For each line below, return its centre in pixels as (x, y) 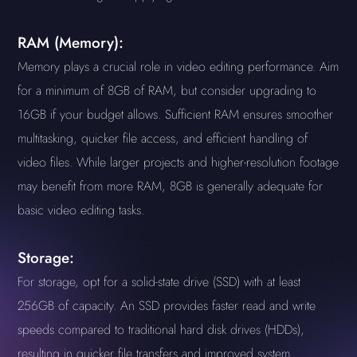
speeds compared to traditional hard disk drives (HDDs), (161, 330)
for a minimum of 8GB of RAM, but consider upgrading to (167, 90)
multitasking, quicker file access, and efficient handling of (163, 138)
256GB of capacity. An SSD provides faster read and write (167, 306)
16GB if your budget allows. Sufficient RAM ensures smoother (176, 114)
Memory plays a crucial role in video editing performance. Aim (178, 67)
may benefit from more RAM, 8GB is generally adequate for (171, 186)
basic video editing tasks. (81, 210)
